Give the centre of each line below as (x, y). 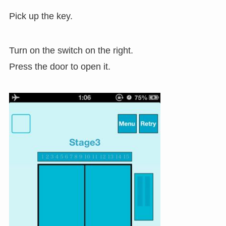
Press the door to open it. (60, 66)
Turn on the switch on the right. (71, 50)
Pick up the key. (41, 16)
